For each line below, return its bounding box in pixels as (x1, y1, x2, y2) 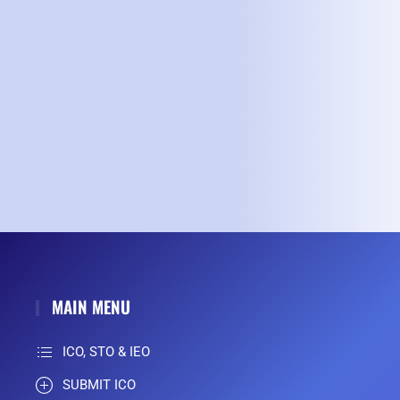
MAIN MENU (46, 294, 130, 320)
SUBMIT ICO (62, 377, 136, 394)
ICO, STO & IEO (62, 344, 150, 361)
